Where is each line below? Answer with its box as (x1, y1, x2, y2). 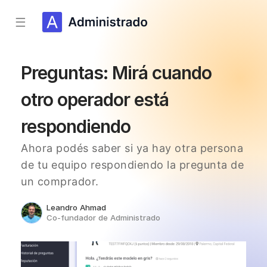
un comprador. (21, 175, 99, 188)
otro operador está (21, 89, 169, 110)
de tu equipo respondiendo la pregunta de (21, 159, 244, 171)
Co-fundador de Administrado (46, 212, 161, 222)
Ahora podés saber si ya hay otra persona (21, 142, 243, 154)
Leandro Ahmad (46, 203, 107, 213)
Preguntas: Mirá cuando (21, 62, 212, 83)
